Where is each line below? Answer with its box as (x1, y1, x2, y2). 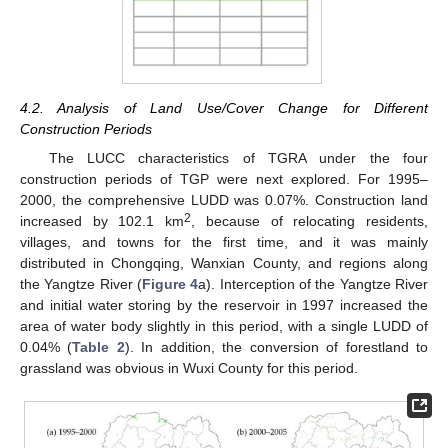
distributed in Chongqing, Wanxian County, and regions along (20, 254, 428, 271)
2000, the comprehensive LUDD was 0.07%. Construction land (20, 191, 428, 208)
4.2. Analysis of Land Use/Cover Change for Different (20, 100, 428, 117)
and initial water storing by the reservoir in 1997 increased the (20, 296, 428, 313)
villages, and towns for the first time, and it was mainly (20, 233, 428, 250)
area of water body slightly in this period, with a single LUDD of (20, 317, 428, 334)
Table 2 (72, 338, 125, 355)
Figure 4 (142, 275, 199, 292)
